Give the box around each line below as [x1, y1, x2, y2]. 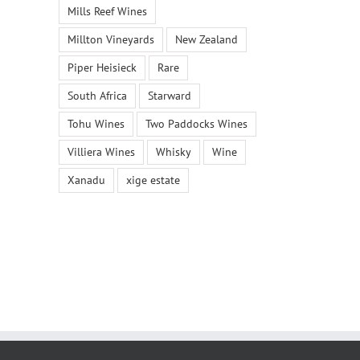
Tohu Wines [67, 117, 125, 132]
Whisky [156, 145, 191, 160]
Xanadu [67, 173, 105, 188]
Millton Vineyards [67, 32, 154, 47]
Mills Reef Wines [67, 4, 147, 19]
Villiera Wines [67, 145, 135, 160]
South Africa [67, 88, 127, 104]
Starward [148, 88, 191, 104]
